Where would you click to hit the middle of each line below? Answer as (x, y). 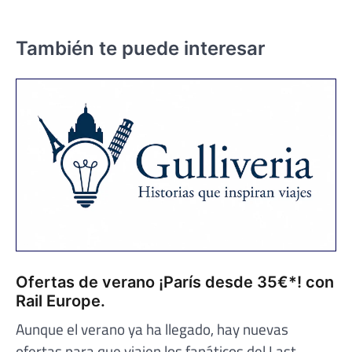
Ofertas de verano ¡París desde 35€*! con (175, 282)
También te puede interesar (141, 49)
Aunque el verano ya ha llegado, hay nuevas (152, 329)
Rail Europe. (60, 301)
